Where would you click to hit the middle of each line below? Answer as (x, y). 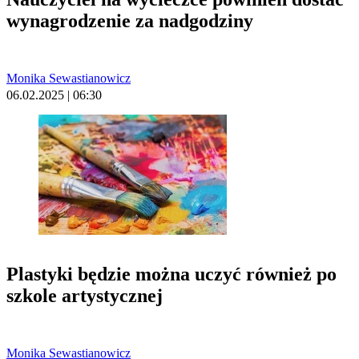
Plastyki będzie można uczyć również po (171, 274)
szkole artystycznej (85, 295)
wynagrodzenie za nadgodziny (130, 20)
